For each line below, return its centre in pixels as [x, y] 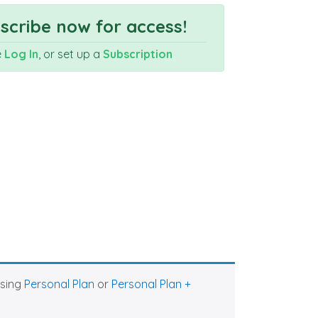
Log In [21, 54]
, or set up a [70, 54]
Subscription [137, 54]
